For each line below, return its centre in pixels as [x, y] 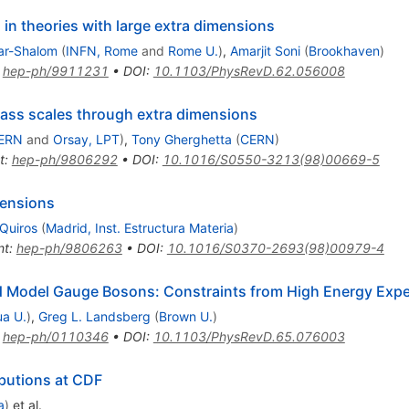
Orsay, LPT [86, 140]
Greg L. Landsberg [94, 317]
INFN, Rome [101, 51]
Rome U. [193, 51]
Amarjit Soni [265, 51]
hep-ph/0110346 [55, 337]
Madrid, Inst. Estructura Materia [139, 228]
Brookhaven [344, 51]
